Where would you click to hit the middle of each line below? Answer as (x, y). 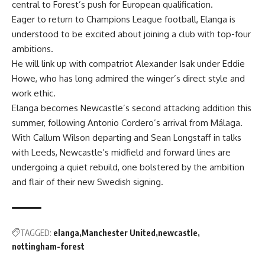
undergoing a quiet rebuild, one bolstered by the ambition (128, 167)
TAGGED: (36, 233)
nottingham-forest (48, 247)
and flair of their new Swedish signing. (88, 182)
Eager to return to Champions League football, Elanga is (124, 20)
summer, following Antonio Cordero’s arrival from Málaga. (128, 123)
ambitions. (34, 49)
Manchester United (119, 233)
